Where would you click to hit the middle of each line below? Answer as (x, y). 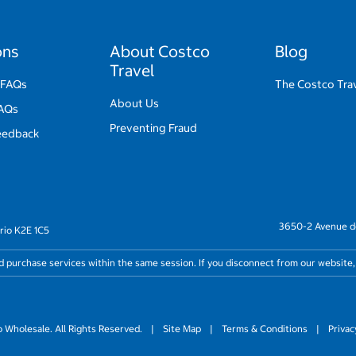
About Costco (160, 51)
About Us (135, 103)
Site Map (182, 328)
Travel (132, 70)
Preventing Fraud (154, 128)
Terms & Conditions (265, 328)
